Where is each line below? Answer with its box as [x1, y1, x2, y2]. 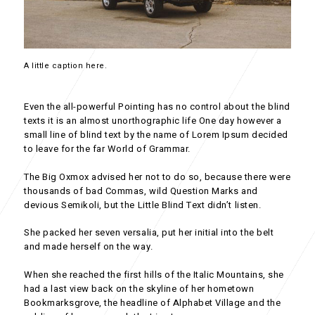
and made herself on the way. [24, 240, 153, 254]
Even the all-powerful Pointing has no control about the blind [24, 100, 290, 114]
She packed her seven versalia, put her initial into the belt [24, 226, 274, 240]
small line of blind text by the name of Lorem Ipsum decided [24, 128, 288, 142]
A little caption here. [24, 60, 108, 72]
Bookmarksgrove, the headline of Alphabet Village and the [24, 295, 281, 309]
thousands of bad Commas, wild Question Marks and [24, 184, 258, 198]
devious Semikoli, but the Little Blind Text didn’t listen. [24, 198, 262, 212]
